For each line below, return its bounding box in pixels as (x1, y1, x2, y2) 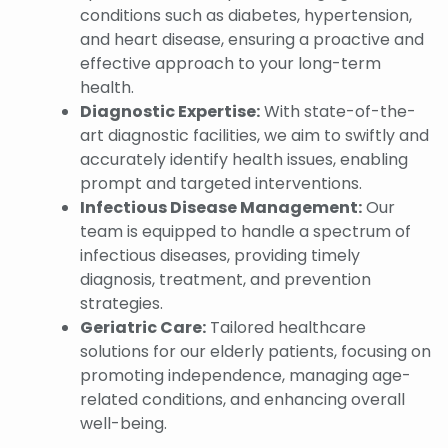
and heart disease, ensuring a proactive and (80, 28, 424, 52)
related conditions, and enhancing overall (80, 388, 405, 412)
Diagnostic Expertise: (80, 100, 260, 124)
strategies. (80, 292, 163, 316)
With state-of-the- (260, 100, 416, 124)
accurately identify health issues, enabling (80, 148, 408, 172)
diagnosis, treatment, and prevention (80, 268, 371, 292)
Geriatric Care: (80, 316, 206, 340)
